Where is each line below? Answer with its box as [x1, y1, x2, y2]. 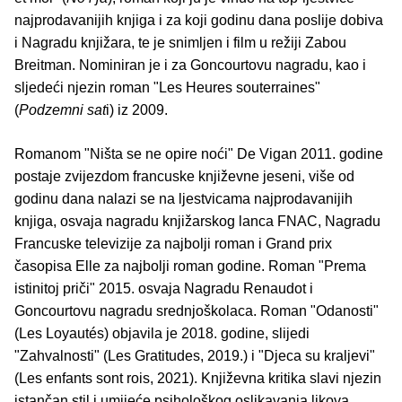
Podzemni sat [19, 102, 106, 118]
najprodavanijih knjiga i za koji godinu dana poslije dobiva [14, 13, 383, 29]
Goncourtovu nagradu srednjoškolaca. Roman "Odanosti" [14, 303, 379, 319]
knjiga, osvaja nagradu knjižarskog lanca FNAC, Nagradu [14, 214, 380, 230]
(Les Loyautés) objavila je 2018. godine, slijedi [14, 326, 310, 342]
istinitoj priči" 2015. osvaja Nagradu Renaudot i [14, 281, 313, 297]
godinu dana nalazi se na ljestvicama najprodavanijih [14, 191, 353, 207]
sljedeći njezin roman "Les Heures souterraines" [14, 80, 320, 96]
